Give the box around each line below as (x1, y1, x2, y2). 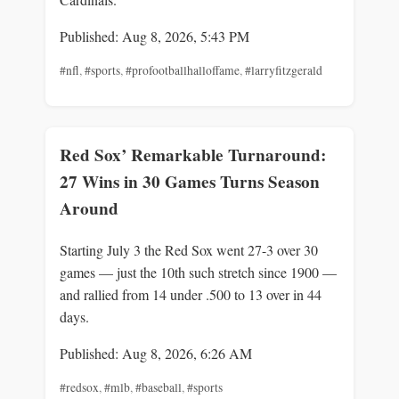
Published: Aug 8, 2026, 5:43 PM (60, 26, 249, 45)
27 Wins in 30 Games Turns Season (60, 169, 320, 195)
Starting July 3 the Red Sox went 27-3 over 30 (60, 240, 318, 260)
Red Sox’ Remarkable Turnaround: (60, 142, 326, 168)
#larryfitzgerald (245, 61, 322, 78)
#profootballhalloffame (126, 61, 240, 78)
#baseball (135, 379, 182, 396)
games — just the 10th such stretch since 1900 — (60, 263, 337, 282)
